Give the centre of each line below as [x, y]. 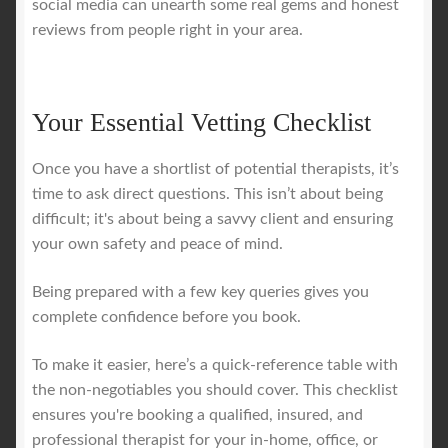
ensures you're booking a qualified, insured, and [197, 414]
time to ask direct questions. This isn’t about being [207, 194]
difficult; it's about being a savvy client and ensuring [212, 219]
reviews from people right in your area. [167, 30]
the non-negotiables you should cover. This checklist [215, 389]
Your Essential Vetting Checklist [201, 123]
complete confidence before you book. [166, 317]
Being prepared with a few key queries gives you [200, 292]
